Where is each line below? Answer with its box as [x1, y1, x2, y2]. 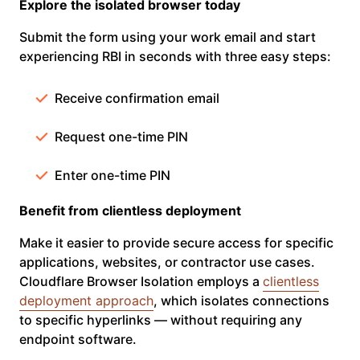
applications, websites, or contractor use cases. [19, 254, 315, 271]
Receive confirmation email [55, 90, 219, 107]
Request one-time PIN [55, 129, 188, 145]
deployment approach [19, 292, 153, 309]
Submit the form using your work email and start [19, 29, 316, 46]
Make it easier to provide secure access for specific [19, 235, 333, 252]
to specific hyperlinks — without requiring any [19, 312, 302, 329]
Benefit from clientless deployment [19, 202, 241, 219]
